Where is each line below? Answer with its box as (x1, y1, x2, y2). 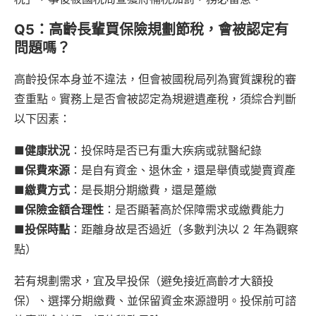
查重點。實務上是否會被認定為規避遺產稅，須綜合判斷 (14, 91, 296, 106)
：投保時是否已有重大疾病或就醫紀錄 (70, 142, 262, 157)
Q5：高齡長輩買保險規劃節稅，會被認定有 (14, 20, 288, 38)
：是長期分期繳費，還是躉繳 (70, 182, 217, 197)
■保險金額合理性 (14, 202, 104, 217)
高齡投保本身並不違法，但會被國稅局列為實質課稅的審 (14, 71, 296, 86)
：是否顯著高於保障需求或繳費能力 (104, 202, 284, 217)
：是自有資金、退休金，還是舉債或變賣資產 (70, 162, 296, 177)
